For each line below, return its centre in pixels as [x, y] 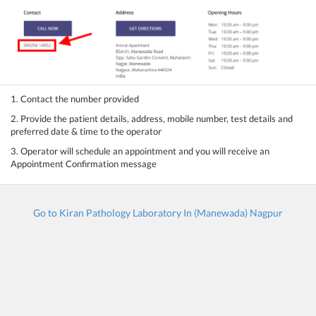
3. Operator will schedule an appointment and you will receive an [140, 151]
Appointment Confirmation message [84, 163]
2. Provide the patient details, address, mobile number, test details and [152, 118]
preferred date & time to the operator [86, 131]
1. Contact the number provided [75, 98]
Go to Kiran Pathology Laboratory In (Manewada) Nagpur [158, 212]
